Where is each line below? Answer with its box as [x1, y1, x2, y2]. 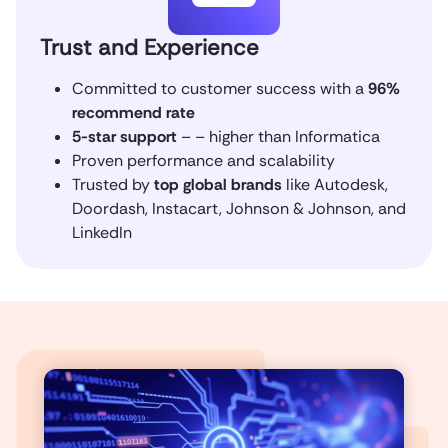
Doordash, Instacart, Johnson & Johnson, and [72, 197, 406, 219]
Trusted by [72, 173, 154, 195]
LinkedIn [72, 221, 132, 243]
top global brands [154, 173, 282, 195]
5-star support [72, 125, 177, 147]
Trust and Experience [40, 32, 259, 62]
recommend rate [72, 101, 195, 123]
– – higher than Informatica [177, 125, 380, 147]
